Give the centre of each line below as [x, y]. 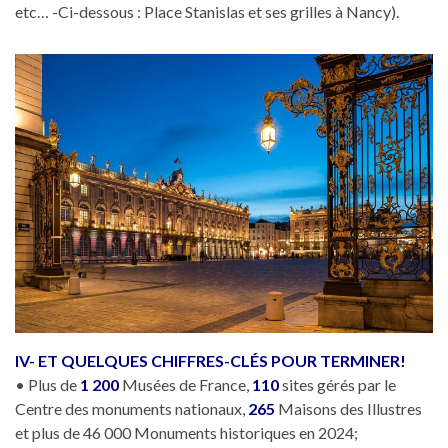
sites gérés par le [339, 384]
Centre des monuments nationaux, [130, 408]
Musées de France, [185, 384]
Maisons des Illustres [348, 408]
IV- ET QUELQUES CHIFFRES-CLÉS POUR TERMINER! [210, 360]
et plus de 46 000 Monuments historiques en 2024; [186, 432]
